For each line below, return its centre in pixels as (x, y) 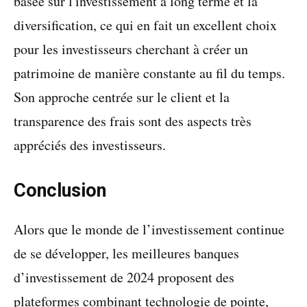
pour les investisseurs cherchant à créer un (131, 49)
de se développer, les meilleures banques (126, 253)
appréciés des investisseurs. (90, 145)
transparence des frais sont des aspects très (133, 121)
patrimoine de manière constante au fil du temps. (149, 73)
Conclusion (60, 191)
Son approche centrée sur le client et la (122, 97)
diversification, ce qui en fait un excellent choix (145, 25)
